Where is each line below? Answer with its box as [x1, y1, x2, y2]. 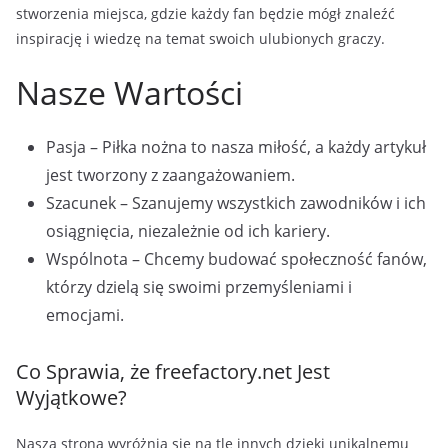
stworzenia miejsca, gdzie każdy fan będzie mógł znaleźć [16, 4, 395, 23]
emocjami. [46, 304, 124, 326]
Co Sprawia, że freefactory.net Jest [16, 358, 330, 385]
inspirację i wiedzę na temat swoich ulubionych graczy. [16, 29, 385, 48]
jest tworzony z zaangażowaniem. [46, 164, 295, 186]
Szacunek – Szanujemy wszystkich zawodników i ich [46, 192, 426, 214]
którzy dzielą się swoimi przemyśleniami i [46, 276, 352, 298]
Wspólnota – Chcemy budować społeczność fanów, [46, 248, 427, 270]
